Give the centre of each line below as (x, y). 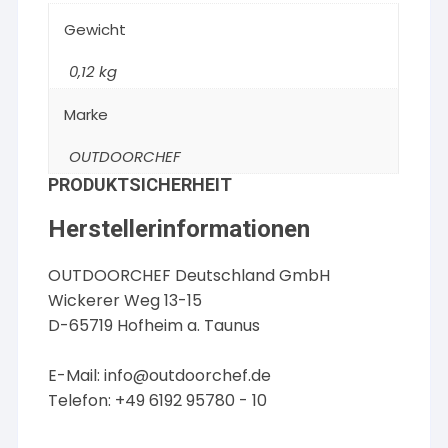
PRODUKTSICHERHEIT (140, 184)
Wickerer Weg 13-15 (125, 300)
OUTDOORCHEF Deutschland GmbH (189, 275)
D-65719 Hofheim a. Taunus (154, 325)
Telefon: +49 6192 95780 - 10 (158, 400)
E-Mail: (76, 375)
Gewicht (95, 29)
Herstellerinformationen (179, 229)
